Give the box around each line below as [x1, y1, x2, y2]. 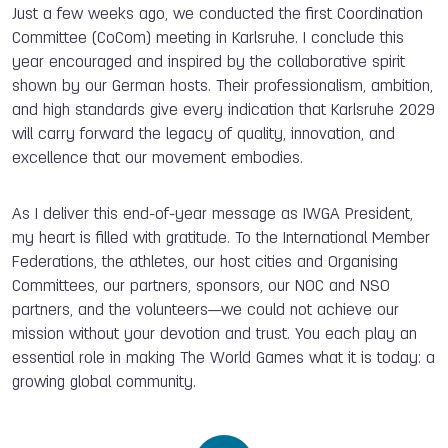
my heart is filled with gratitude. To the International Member [12, 230, 430, 247]
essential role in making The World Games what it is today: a [12, 350, 435, 367]
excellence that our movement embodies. [12, 150, 303, 167]
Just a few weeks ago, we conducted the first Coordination [12, 6, 423, 23]
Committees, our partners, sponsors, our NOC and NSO [12, 278, 390, 295]
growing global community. [12, 374, 196, 391]
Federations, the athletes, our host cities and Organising [12, 254, 398, 271]
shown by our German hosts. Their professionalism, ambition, [12, 78, 433, 95]
